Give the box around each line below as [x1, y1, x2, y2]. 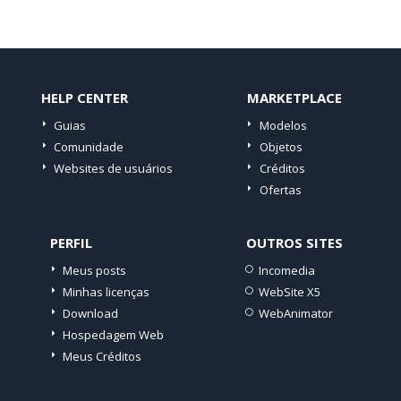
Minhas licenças [63, 284, 149, 300]
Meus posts [63, 262, 126, 278]
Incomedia [258, 262, 315, 278]
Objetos [259, 139, 303, 155]
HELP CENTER [41, 89, 128, 107]
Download [63, 305, 118, 321]
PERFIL [50, 234, 92, 252]
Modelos [259, 117, 307, 133]
